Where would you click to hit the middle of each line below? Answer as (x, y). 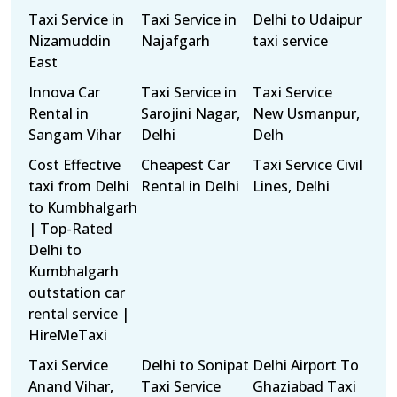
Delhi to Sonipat (195, 365)
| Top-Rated (70, 229)
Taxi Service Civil (308, 165)
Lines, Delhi (292, 186)
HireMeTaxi (68, 335)
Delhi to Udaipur (307, 19)
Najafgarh (175, 41)
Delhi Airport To (306, 365)
